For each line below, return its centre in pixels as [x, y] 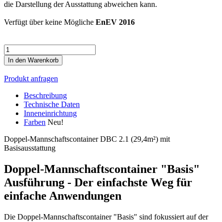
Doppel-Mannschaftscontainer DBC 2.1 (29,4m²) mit [87, 139]
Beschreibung [45, 96]
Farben [35, 122]
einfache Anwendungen [63, 196]
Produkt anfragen [31, 79]
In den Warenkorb [33, 60]
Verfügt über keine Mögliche [50, 22]
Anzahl [15, 49]
